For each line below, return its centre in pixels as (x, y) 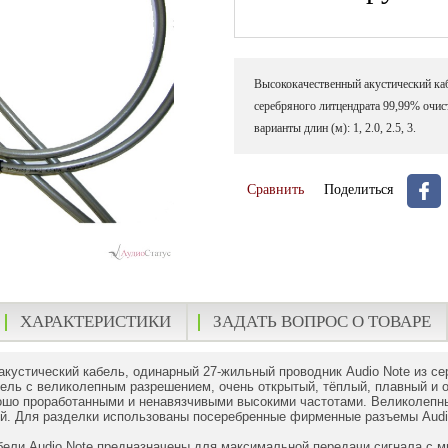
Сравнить (275, 189)
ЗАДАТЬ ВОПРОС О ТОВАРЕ (322, 321)
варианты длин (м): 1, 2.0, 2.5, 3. (335, 128)
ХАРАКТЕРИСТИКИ (95, 321)
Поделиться (360, 190)
